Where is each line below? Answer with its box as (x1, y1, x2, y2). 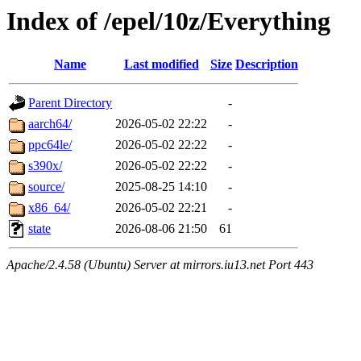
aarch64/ (28, 117, 72, 131)
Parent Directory (28, 96, 112, 110)
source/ (28, 180, 64, 194)
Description (235, 57, 298, 72)
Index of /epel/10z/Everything (6, 6, 330, 35)
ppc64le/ (28, 138, 72, 152)
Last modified (123, 57, 199, 72)
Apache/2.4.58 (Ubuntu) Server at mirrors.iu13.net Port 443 (6, 258, 313, 272)
